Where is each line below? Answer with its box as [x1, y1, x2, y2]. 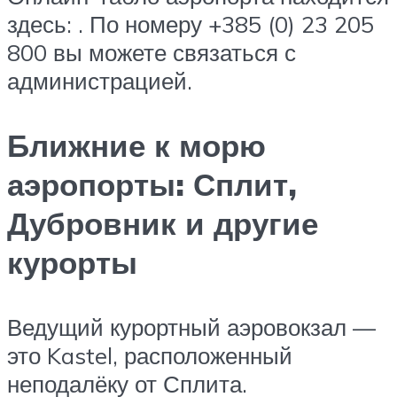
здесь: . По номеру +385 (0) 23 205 [7, 9, 374, 38]
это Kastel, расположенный [7, 340, 292, 370]
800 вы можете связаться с [7, 37, 296, 66]
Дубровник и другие [7, 203, 318, 243]
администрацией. [7, 66, 192, 95]
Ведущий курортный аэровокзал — [7, 312, 376, 341]
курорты [7, 242, 137, 282]
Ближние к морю [7, 125, 266, 165]
